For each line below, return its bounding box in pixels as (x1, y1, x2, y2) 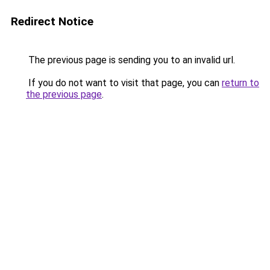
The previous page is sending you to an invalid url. (26, 54, 235, 66)
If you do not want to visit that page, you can (26, 77, 222, 89)
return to (222, 77, 259, 89)
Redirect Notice (11, 14, 93, 28)
